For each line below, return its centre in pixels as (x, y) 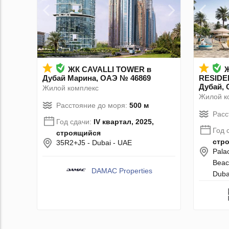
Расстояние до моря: (93, 105)
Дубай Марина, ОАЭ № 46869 (97, 78)
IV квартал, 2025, (124, 121)
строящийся (78, 133)
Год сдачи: (75, 121)
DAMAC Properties (122, 170)
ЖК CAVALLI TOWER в (110, 69)
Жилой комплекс (71, 88)
